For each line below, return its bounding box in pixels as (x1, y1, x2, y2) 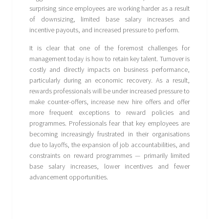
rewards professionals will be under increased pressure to (29, 87, 190, 96)
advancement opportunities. (29, 173, 108, 182)
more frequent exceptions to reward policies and (29, 108, 190, 117)
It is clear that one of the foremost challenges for (29, 44, 190, 53)
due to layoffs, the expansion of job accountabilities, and (29, 140, 190, 150)
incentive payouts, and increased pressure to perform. (29, 25, 179, 35)
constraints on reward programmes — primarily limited (29, 151, 190, 160)
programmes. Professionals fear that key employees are (29, 119, 190, 128)
